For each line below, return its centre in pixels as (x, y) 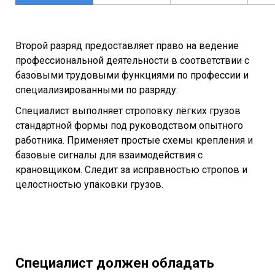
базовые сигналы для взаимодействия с (109, 155)
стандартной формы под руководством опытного (129, 125)
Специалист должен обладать (115, 263)
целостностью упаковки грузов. (89, 184)
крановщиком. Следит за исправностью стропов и (131, 169)
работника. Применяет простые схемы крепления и (134, 140)
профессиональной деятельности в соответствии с (132, 60)
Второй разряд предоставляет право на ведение (127, 45)
